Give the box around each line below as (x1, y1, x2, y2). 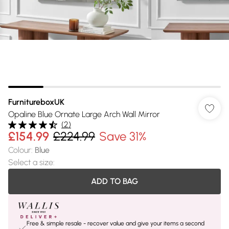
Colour (8, 145, 31, 155)
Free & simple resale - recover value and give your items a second (27, 220, 204, 227)
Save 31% (99, 129, 146, 144)
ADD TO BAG (91, 176, 138, 186)
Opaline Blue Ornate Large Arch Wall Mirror (8, 109, 160, 119)
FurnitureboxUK (8, 97, 64, 107)
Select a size (8, 157, 53, 167)
